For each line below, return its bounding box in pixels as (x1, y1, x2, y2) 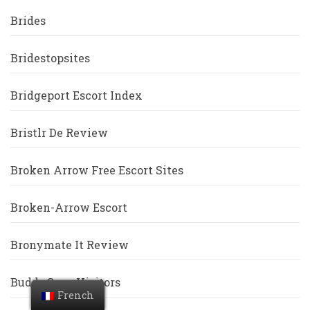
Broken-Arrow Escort (10, 200, 127, 215)
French (57, 289, 94, 302)
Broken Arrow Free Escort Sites (10, 163, 183, 178)
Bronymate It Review (10, 237, 129, 253)
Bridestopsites (10, 51, 90, 66)
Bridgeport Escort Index (10, 88, 143, 103)
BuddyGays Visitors (10, 275, 120, 290)
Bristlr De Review (10, 125, 108, 140)
